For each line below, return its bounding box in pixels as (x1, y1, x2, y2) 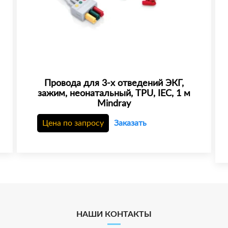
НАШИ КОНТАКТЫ (76, 210, 152, 218)
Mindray (97, 99, 131, 108)
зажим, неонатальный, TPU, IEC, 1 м (37, 89, 190, 98)
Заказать (113, 119, 147, 127)
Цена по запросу (42, 119, 104, 127)
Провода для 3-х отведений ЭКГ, (44, 78, 184, 88)
